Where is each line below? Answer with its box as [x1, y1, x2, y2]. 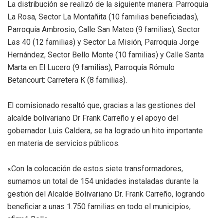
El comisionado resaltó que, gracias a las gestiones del [7, 100, 195, 110]
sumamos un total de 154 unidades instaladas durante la [7, 176, 199, 186]
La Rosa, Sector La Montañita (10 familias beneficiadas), [7, 12, 199, 21]
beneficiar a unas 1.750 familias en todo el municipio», [7, 201, 191, 211]
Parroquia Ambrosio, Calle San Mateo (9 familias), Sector [7, 24, 200, 34]
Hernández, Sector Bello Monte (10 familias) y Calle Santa [7, 50, 204, 59]
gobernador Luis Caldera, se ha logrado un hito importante [7, 126, 203, 135]
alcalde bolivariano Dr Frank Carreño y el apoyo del [7, 113, 179, 123]
